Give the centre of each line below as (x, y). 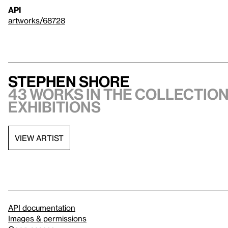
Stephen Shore (69, 81)
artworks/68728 (37, 20)
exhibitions (54, 107)
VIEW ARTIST (39, 138)
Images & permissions (47, 218)
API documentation (42, 208)
